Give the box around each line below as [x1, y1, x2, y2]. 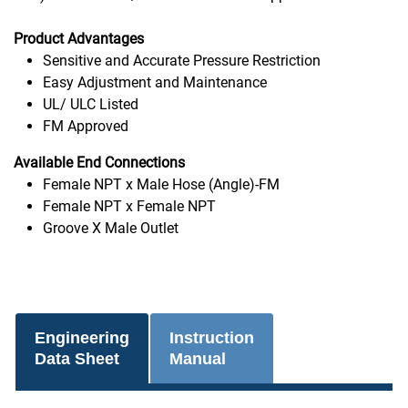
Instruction [168, 328, 254, 347]
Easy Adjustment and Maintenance [43, 73, 267, 91]
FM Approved [43, 117, 128, 135]
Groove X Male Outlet [43, 219, 182, 237]
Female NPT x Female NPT [43, 197, 216, 215]
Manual [168, 349, 226, 368]
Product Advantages [14, 29, 144, 47]
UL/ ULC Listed [43, 95, 146, 113]
